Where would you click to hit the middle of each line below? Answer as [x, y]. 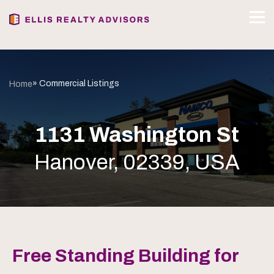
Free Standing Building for [125, 256]
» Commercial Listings [76, 83]
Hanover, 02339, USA [137, 162]
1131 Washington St [137, 135]
